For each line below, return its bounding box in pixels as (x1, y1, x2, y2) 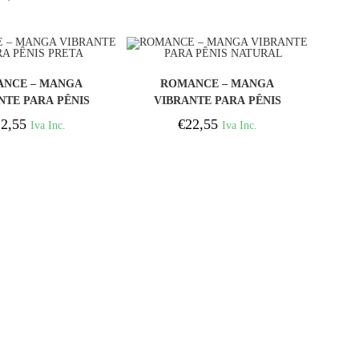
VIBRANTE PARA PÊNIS (153, 94, 281, 107)
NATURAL (190, 111, 244, 123)
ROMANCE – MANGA (160, 77, 275, 90)
